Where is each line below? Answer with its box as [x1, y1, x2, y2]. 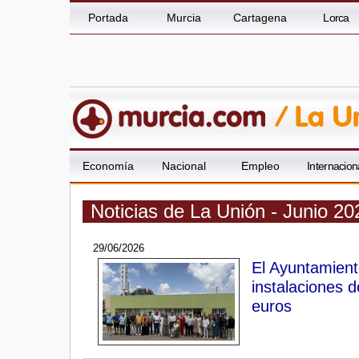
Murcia [167, 11, 201, 24]
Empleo [240, 159, 280, 173]
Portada [87, 11, 128, 24]
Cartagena [233, 11, 287, 24]
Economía [82, 159, 134, 173]
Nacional [162, 159, 206, 173]
